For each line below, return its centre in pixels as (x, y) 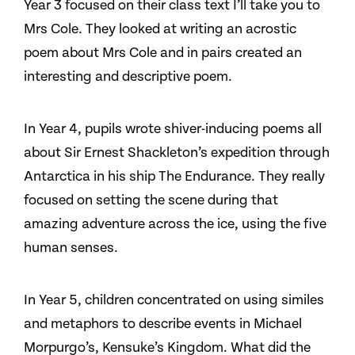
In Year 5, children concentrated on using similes (174, 300)
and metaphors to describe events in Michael (163, 324)
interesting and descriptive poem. (128, 76)
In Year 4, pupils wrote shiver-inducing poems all (173, 129)
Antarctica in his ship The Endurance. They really (174, 176)
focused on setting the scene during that (151, 200)
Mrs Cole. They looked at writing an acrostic (160, 29)
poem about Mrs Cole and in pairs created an (163, 53)
